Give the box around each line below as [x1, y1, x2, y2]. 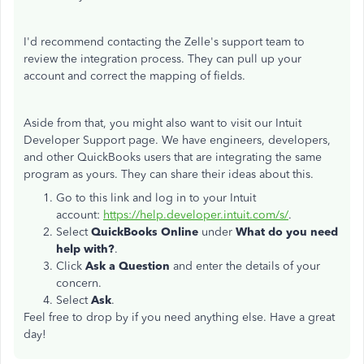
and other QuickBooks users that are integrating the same [24, 150, 322, 164]
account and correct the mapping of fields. [24, 69, 245, 83]
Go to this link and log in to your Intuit [56, 191, 256, 205]
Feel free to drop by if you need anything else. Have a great [24, 310, 335, 324]
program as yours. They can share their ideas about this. [24, 167, 314, 181]
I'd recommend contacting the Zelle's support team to [24, 35, 305, 49]
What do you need [236, 225, 338, 239]
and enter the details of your [173, 259, 320, 273]
